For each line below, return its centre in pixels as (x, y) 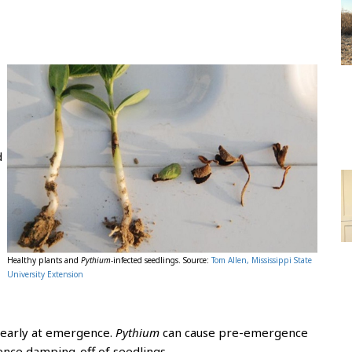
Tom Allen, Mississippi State (262, 260)
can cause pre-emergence (235, 332)
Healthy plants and (44, 260)
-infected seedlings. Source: (161, 260)
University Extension (45, 274)
